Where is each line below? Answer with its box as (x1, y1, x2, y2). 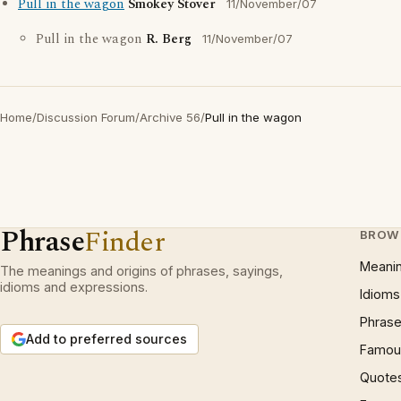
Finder (84, 221, 166, 263)
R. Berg (146, 30, 192, 49)
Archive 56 (140, 110, 200, 124)
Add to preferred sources (26, 331, 187, 346)
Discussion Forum (37, 110, 135, 124)
